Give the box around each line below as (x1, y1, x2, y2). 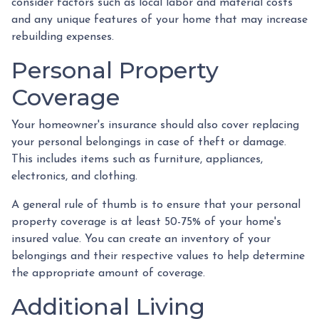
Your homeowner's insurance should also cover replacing (11, 120, 299, 131)
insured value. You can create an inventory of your (11, 234, 271, 245)
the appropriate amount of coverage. (11, 268, 205, 279)
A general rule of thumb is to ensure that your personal (11, 199, 300, 211)
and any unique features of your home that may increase (11, 14, 308, 26)
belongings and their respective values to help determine (11, 251, 305, 262)
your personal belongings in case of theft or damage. (11, 137, 286, 148)
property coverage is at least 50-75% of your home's (11, 216, 281, 228)
